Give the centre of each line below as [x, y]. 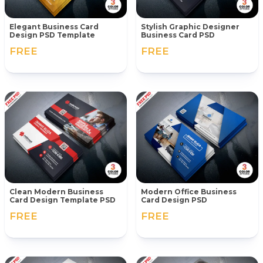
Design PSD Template [52, 35]
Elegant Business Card [54, 27]
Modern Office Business [189, 192]
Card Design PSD [174, 200]
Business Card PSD [178, 35]
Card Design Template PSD [63, 200]
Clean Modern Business [56, 192]
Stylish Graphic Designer [190, 27]
